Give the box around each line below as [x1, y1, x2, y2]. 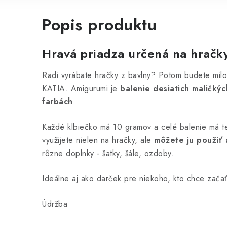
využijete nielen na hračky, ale [42, 134, 154, 146]
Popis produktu [42, 13, 157, 36]
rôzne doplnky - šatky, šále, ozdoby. [42, 147, 174, 159]
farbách [42, 96, 73, 107]
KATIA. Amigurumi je [42, 83, 120, 94]
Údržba [42, 198, 67, 210]
